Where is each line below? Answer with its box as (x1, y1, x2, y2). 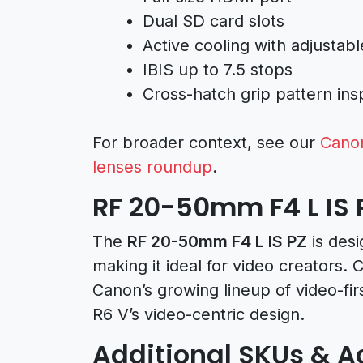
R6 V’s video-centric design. (92, 304, 305, 324)
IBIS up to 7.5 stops (143, 59, 293, 79)
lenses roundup (92, 156, 212, 177)
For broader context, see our (92, 132, 320, 152)
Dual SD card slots (143, 11, 284, 31)
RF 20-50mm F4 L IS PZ (127, 231, 307, 251)
